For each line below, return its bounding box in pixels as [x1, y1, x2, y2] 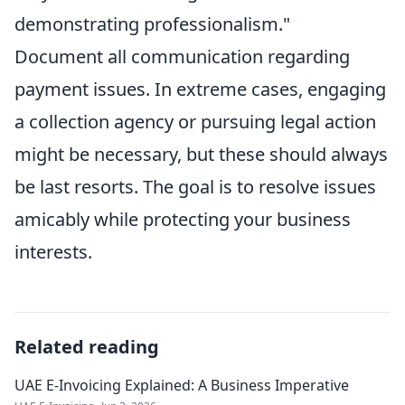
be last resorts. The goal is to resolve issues [14, 174, 376, 200]
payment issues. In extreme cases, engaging [14, 77, 386, 102]
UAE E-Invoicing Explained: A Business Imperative [14, 375, 349, 396]
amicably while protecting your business [14, 207, 351, 232]
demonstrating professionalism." [14, 12, 290, 37]
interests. [14, 240, 92, 265]
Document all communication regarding [14, 44, 350, 70]
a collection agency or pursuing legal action [14, 109, 376, 135]
